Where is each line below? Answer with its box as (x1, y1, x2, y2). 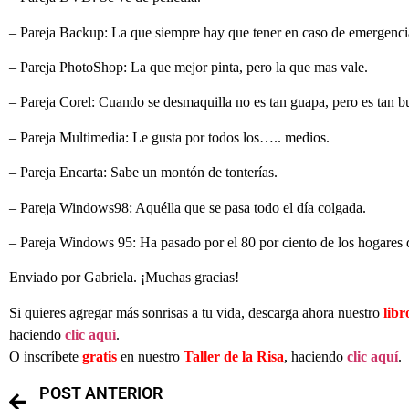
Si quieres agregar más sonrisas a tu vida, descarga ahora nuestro (9, 304, 383, 320)
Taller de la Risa (184, 348, 284, 364)
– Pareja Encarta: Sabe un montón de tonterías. (9, 164, 281, 181)
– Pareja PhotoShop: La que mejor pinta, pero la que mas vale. (9, 58, 372, 75)
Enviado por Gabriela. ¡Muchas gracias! (9, 269, 239, 286)
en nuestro (117, 348, 184, 364)
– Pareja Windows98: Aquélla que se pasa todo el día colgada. (9, 199, 370, 215)
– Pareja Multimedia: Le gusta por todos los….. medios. (9, 129, 333, 145)
